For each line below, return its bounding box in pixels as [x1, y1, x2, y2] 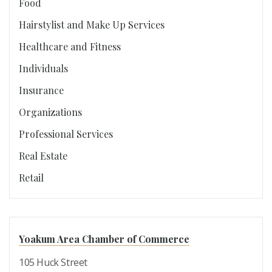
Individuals [19, 62, 68, 75]
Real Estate [19, 149, 67, 162]
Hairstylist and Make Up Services [19, 18, 165, 31]
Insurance [19, 84, 64, 97]
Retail [19, 171, 44, 184]
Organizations [19, 106, 82, 118]
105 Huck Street [19, 256, 87, 269]
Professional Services [19, 127, 113, 140]
